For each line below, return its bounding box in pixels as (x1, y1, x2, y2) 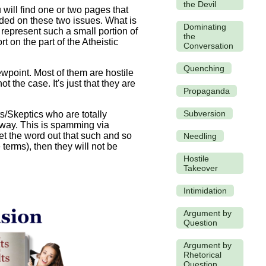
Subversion (183, 108, 226, 118)
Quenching (183, 63, 224, 73)
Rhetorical (183, 249, 221, 259)
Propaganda (183, 85, 230, 96)
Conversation (183, 40, 233, 50)
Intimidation (183, 185, 227, 195)
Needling (183, 131, 217, 141)
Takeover (183, 163, 218, 173)
